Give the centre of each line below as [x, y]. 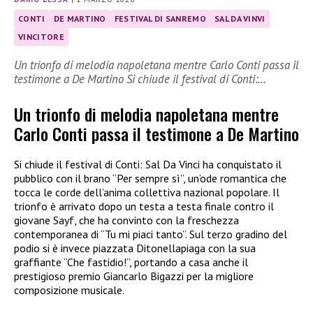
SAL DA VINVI [240, 18]
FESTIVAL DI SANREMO [160, 18]
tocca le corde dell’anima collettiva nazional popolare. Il [147, 192]
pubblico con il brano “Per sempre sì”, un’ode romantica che [150, 178]
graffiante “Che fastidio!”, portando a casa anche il [131, 262]
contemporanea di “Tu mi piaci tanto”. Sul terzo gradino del [151, 234]
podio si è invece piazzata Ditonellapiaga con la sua [135, 248]
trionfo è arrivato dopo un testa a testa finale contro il [144, 206]
